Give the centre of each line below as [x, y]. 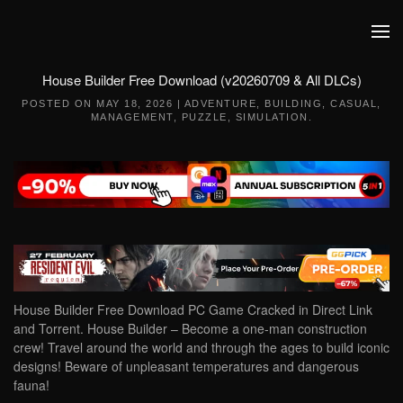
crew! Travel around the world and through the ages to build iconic [201, 347]
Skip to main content [99, 49]
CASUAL [354, 103]
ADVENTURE [220, 103]
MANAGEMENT [132, 117]
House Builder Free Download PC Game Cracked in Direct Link [193, 309]
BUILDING [294, 103]
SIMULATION [272, 117]
